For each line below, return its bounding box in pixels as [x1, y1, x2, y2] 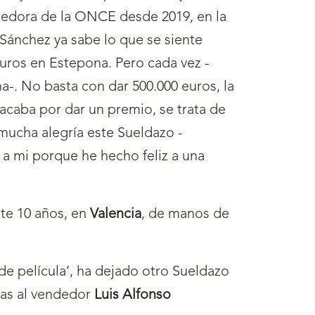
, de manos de [141, 207, 229, 222]
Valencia [90, 207, 141, 222]
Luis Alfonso [94, 288, 171, 303]
